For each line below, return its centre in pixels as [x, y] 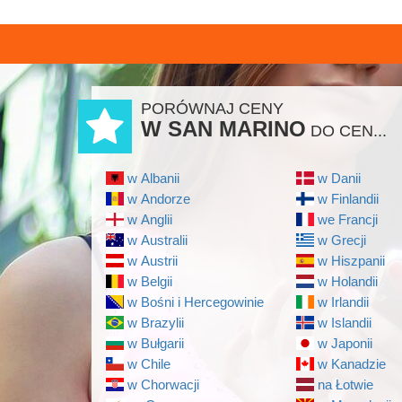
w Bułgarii [155, 343]
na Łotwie [345, 385]
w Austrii [152, 261]
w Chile [149, 364]
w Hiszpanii [351, 261]
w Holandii [347, 281]
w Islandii [344, 323]
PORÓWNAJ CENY [212, 109]
